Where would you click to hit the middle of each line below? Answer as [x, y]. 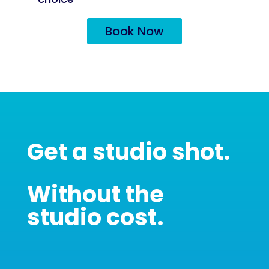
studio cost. [95, 217]
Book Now [134, 31]
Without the [95, 194]
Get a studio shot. [128, 151]
